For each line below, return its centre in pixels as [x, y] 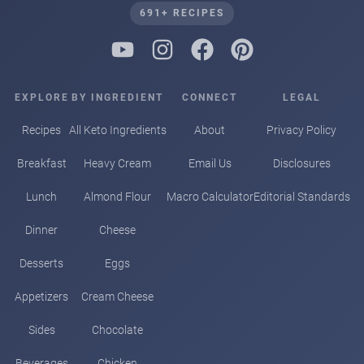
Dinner [41, 230]
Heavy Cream [117, 163]
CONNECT [210, 97]
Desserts [41, 263]
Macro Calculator [210, 196]
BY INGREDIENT [117, 97]
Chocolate [117, 329]
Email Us [210, 163]
